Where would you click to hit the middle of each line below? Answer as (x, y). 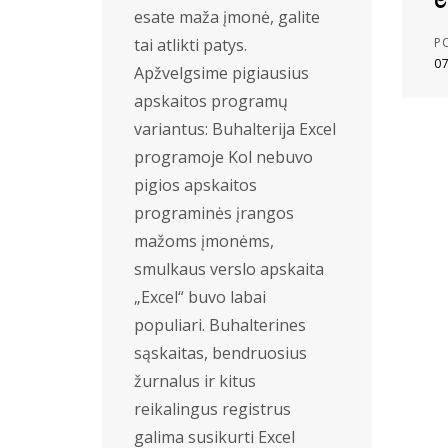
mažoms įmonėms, (204, 241)
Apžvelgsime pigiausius (221, 73)
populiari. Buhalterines (220, 325)
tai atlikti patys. (190, 45)
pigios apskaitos (195, 185)
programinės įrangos (214, 213)
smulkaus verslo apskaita (229, 269)
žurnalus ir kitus (195, 381)
